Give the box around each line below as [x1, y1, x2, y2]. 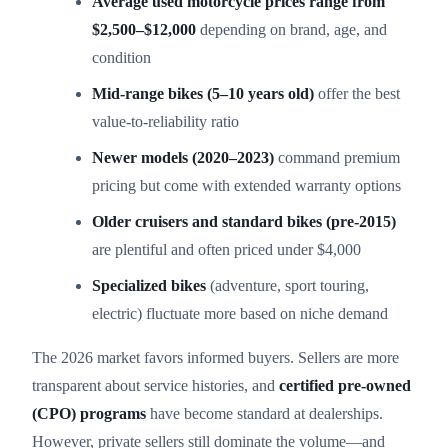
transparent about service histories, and [32, 376, 279, 394]
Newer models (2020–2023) [92, 148, 274, 166]
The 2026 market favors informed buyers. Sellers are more [32, 348, 399, 366]
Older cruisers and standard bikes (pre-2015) [92, 212, 396, 230]
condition [92, 48, 151, 66]
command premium [274, 148, 400, 166]
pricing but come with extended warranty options [92, 176, 401, 194]
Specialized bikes [92, 276, 206, 294]
